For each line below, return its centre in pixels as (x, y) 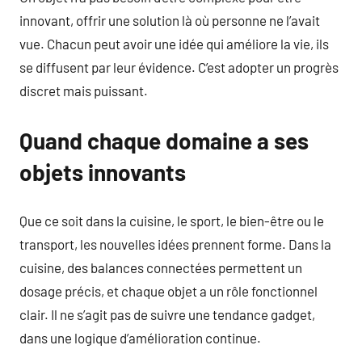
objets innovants (103, 172)
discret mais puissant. (84, 90)
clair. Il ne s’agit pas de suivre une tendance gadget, (167, 314)
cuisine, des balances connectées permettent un (161, 267)
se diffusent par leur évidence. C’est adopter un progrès (179, 67)
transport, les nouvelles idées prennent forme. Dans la (175, 244)
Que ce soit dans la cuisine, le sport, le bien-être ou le (172, 220)
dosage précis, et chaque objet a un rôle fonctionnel (168, 290)
